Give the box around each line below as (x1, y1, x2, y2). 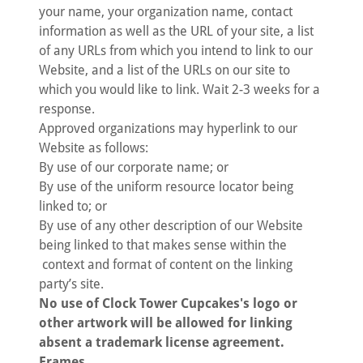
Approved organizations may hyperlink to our (39, 121, 297, 136)
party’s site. (39, 276, 104, 292)
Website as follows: (39, 140, 148, 156)
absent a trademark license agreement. (39, 335, 284, 350)
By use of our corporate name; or (39, 160, 228, 175)
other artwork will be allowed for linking (39, 315, 293, 331)
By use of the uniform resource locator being (39, 179, 293, 194)
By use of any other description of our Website (39, 218, 303, 233)
